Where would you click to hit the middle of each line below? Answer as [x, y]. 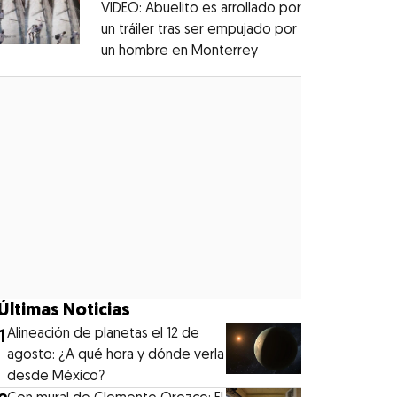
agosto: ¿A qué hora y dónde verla [116, 355]
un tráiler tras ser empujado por [198, 30]
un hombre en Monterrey [179, 51]
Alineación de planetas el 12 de [104, 334]
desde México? [56, 376]
